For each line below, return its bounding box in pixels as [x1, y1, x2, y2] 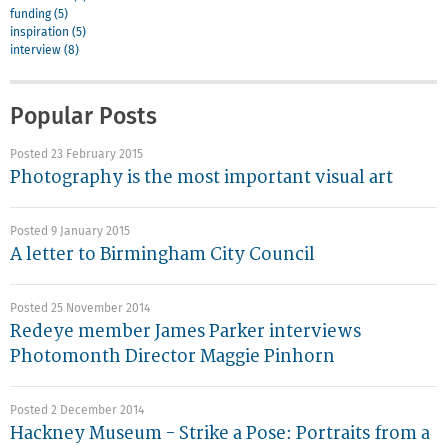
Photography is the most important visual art [10, 167, 393, 189]
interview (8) [10, 45, 79, 58]
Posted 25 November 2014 [10, 303, 150, 316]
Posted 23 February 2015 [10, 149, 143, 162]
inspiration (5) [10, 27, 86, 40]
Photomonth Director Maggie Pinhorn [10, 346, 335, 368]
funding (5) [10, 9, 68, 22]
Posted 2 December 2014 [10, 405, 144, 418]
